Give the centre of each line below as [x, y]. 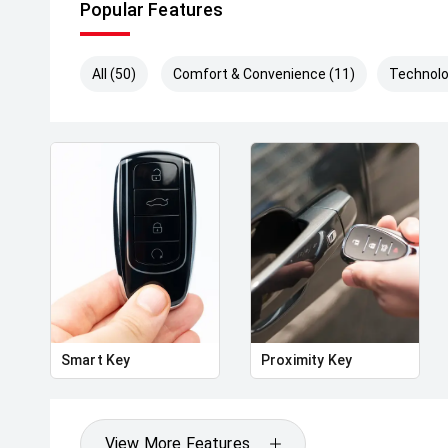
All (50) [114, 74]
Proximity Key [306, 360]
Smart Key [96, 360]
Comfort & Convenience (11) [264, 74]
